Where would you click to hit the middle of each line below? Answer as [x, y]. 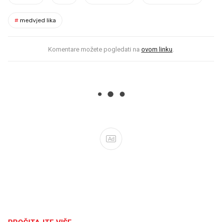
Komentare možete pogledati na [95, 50]
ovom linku [157, 50]
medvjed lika [37, 21]
